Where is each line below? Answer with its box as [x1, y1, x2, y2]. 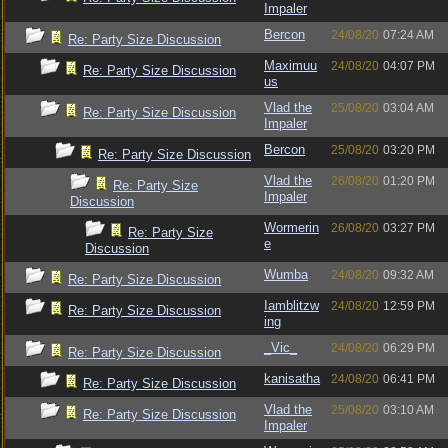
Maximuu [264, 58, 317, 73]
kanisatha [264, 371, 320, 386]
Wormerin [264, 220, 319, 235]
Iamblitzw [264, 298, 319, 313]
